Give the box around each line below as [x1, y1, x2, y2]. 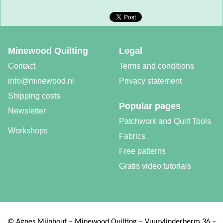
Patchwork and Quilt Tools [119, 116, 211, 125]
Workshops [8, 126, 48, 135]
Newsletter [8, 106, 46, 115]
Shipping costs [8, 91, 60, 100]
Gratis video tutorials [119, 161, 191, 170]
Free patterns [119, 146, 166, 155]
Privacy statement [119, 76, 182, 85]
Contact [8, 61, 35, 70]
